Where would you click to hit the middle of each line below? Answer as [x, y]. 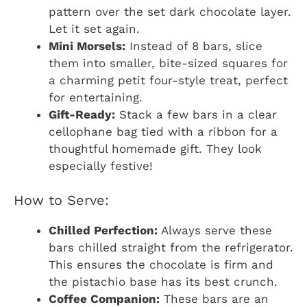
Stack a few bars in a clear [196, 114]
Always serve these [215, 231]
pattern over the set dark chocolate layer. [170, 11]
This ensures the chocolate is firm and [161, 265]
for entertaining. [96, 97]
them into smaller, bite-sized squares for [168, 63]
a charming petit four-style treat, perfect [168, 80]
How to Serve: [61, 200]
